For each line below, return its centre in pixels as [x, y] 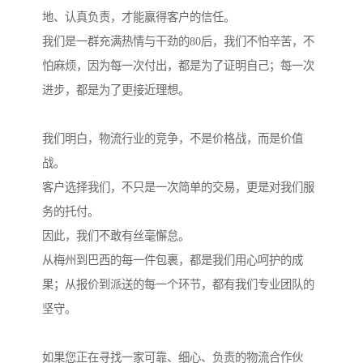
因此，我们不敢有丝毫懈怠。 [116, 235]
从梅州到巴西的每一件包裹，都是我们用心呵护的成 [173, 260]
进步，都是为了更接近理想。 [116, 90]
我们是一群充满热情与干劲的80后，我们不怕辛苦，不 [178, 41]
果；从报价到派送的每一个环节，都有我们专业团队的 [178, 284]
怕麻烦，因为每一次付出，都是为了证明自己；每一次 [178, 65]
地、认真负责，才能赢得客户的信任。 [139, 17]
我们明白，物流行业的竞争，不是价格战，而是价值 [173, 138]
